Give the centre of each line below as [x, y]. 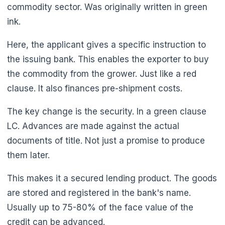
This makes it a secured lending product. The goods [112, 178]
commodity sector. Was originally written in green [107, 7]
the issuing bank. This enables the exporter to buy [108, 59]
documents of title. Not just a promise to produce [106, 140]
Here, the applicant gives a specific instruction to [106, 44]
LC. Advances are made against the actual [93, 126]
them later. [28, 155]
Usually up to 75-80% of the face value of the [100, 207]
